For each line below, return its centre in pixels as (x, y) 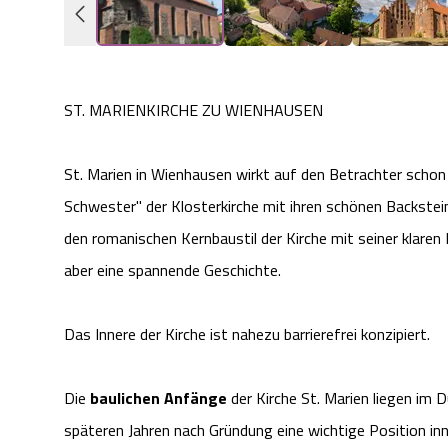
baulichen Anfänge (158, 398)
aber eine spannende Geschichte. (172, 270)
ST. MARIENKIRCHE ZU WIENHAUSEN (193, 110)
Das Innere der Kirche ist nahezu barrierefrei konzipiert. (247, 334)
